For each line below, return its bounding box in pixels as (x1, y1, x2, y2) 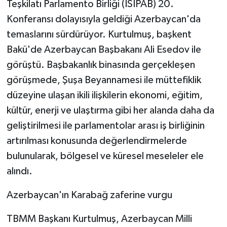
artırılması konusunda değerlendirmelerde (6, 135, 187, 146)
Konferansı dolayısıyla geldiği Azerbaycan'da (6, 14, 201, 24)
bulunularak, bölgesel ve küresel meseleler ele (6, 150, 204, 161)
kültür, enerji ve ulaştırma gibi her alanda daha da (6, 105, 214, 116)
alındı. (6, 166, 32, 176)
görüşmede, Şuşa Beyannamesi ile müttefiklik (6, 74, 201, 85)
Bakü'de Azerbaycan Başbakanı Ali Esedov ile (6, 44, 201, 55)
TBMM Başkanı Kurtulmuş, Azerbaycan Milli (6, 213, 192, 224)
